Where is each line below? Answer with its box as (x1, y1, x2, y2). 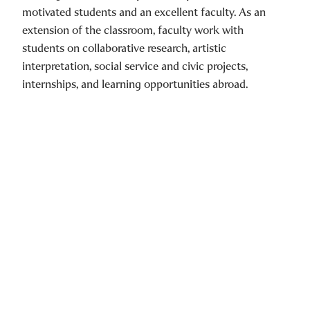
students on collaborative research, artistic (22, 40, 226, 55)
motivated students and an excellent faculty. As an (22, 4, 266, 19)
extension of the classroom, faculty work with (22, 22, 244, 37)
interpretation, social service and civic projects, (22, 58, 248, 73)
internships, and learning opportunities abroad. (22, 76, 248, 91)
